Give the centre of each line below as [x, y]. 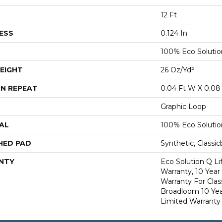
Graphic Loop [183, 107]
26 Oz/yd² [177, 70]
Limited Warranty [191, 201]
